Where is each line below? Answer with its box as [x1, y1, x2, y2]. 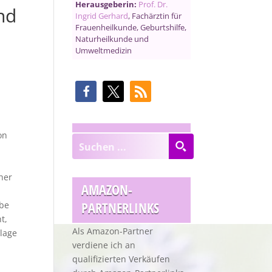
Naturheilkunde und [75, 33, 149, 44]
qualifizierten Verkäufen [72, 253, 171, 265]
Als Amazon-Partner [72, 225, 154, 237]
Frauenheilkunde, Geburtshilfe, [75, 22, 187, 33]
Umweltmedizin [75, 45, 132, 56]
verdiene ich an [72, 239, 136, 251]
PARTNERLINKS [81, 199, 160, 217]
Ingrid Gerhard [75, 10, 129, 21]
